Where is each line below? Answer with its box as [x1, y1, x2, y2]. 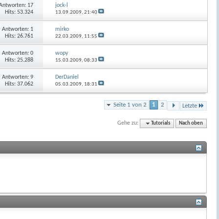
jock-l [55, 2, 68, 8]
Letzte [182, 102, 197, 109]
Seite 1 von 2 [113, 101, 147, 108]
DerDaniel [55, 74, 79, 80]
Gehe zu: [117, 120, 139, 126]
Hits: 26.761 [4, 33, 33, 39]
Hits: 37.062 [4, 81, 33, 87]
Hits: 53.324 [4, 9, 33, 15]
